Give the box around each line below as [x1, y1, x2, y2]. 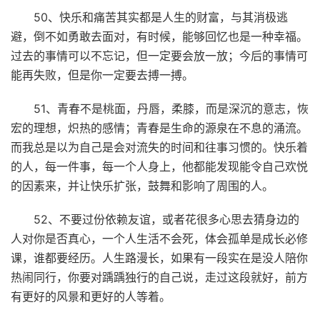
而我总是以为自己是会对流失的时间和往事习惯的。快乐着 [11, 139, 308, 154]
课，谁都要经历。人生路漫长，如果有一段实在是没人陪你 [11, 250, 308, 265]
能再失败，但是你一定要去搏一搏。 [11, 67, 194, 82]
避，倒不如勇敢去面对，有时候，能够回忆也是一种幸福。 [11, 29, 308, 44]
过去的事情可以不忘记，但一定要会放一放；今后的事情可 [11, 48, 308, 63]
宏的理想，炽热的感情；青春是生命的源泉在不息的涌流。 [11, 120, 308, 135]
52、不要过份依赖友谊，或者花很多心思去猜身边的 [34, 211, 299, 226]
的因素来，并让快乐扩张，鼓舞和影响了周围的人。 [11, 178, 274, 193]
